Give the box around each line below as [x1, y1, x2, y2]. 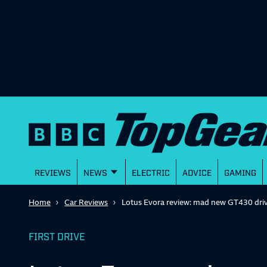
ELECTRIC [132, 166, 170, 177]
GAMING [224, 166, 256, 177]
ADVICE [182, 166, 212, 177]
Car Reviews [64, 197, 108, 207]
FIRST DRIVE [29, 230, 85, 242]
